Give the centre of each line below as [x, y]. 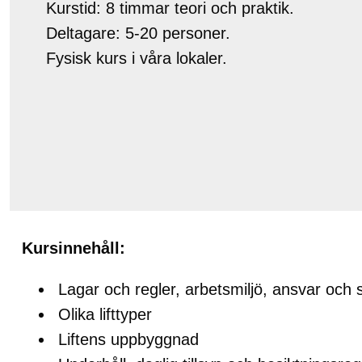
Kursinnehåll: [74, 248]
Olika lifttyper [105, 315]
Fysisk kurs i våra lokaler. [137, 59]
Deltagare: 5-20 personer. [138, 34]
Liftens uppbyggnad [128, 340]
